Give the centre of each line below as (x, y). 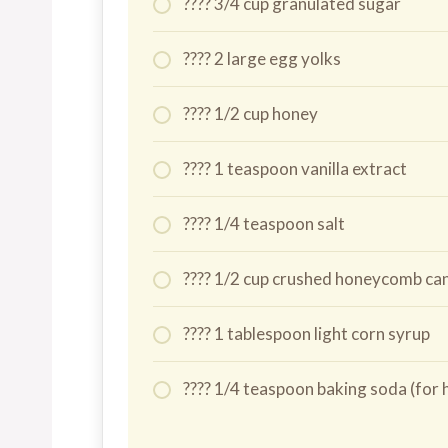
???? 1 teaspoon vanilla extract (295, 168)
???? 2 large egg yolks (262, 58)
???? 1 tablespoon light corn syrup (306, 333)
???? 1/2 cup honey (250, 113)
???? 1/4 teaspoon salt (264, 223)
